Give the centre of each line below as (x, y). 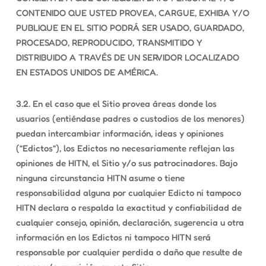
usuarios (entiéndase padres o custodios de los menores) (130, 118)
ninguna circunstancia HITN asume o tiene (100, 178)
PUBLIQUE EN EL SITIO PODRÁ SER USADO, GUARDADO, (130, 28)
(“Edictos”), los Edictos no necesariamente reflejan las (125, 148)
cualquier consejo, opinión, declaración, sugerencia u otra (130, 222)
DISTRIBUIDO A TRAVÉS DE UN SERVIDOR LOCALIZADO (127, 57)
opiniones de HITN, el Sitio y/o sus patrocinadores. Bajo (126, 163)
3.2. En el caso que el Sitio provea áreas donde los (116, 104)
